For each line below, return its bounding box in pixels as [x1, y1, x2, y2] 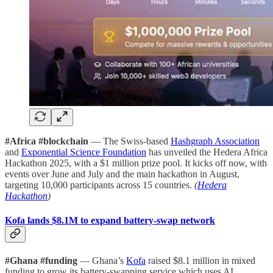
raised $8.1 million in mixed [146, 255, 255, 266]
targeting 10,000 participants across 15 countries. [5, 180, 194, 191]
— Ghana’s [77, 255, 126, 266]
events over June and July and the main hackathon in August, [5, 169, 239, 180]
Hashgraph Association [171, 136, 260, 147]
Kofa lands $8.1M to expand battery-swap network [5, 214, 215, 225]
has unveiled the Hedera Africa [146, 147, 268, 158]
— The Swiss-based [88, 136, 171, 147]
